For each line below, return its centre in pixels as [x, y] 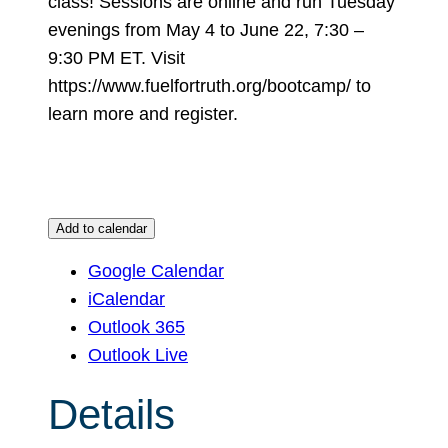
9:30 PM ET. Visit [116, 57]
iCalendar [126, 298]
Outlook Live [138, 354]
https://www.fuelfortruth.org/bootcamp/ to [209, 85]
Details [111, 415]
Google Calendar [156, 270]
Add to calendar [101, 228]
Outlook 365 [136, 326]
